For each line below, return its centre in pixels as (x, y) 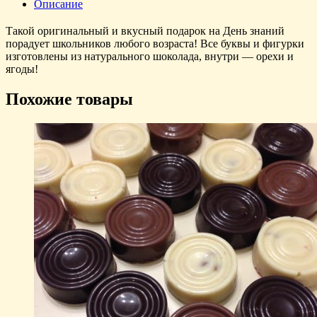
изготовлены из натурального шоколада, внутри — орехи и (150, 56)
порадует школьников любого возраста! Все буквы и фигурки (155, 43)
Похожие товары (69, 99)
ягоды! (22, 69)
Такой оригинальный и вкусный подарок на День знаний (145, 30)
